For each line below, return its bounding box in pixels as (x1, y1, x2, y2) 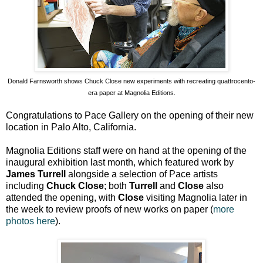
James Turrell (6, 168, 66, 179)
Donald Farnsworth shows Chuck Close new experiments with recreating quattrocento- (8, 77, 255, 85)
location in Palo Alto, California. (6, 122, 136, 132)
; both (104, 180, 129, 191)
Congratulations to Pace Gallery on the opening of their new (6, 110, 254, 120)
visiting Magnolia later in (144, 192, 247, 203)
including (6, 180, 46, 191)
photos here (6, 215, 55, 226)
